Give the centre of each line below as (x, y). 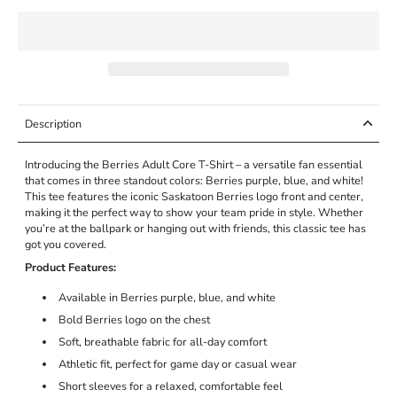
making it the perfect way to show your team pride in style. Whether (194, 212)
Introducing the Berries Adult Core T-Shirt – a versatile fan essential (194, 164)
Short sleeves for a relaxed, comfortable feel (170, 385)
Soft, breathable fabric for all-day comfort (162, 341)
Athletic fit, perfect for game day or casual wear (177, 363)
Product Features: (70, 267)
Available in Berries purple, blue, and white (167, 297)
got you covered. (66, 244)
